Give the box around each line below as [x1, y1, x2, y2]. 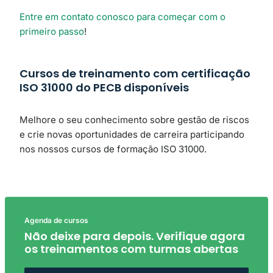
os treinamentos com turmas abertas [24, 241, 238, 257]
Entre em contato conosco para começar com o [19, 11, 225, 23]
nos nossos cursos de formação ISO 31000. [19, 143, 207, 155]
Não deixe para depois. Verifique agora [24, 229, 245, 244]
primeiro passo [19, 26, 84, 38]
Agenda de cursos [24, 216, 88, 225]
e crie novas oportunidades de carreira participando [19, 128, 244, 140]
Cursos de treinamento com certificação [19, 65, 250, 81]
